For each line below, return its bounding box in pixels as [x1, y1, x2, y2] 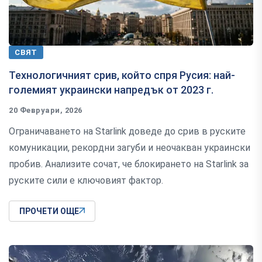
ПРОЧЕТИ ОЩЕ [19, 206, 79, 216]
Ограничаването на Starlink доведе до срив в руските [9, 125, 246, 137]
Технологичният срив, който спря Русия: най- [9, 68, 235, 81]
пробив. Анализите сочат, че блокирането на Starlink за [9, 158, 249, 170]
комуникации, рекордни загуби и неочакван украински [9, 142, 250, 153]
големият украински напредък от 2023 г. [9, 83, 213, 96]
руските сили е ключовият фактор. [9, 174, 163, 186]
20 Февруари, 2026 [9, 105, 82, 115]
